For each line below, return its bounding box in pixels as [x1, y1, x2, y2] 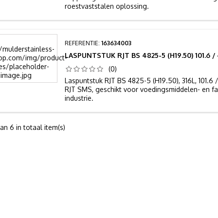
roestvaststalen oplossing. [65, 2, 149, 10]
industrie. [65, 94, 94, 102]
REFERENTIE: [65, 39, 102, 47]
